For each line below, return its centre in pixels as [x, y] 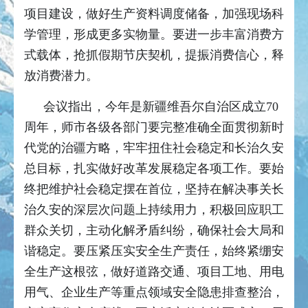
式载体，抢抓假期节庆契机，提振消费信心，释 [154, 55]
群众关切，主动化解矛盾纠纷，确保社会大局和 [154, 231]
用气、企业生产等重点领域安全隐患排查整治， [154, 293]
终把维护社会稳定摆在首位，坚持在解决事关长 [154, 189]
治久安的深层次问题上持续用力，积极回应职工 [154, 210]
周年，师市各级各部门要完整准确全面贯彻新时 [154, 128]
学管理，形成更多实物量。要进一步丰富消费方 [154, 35]
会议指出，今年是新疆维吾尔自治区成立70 [161, 107]
